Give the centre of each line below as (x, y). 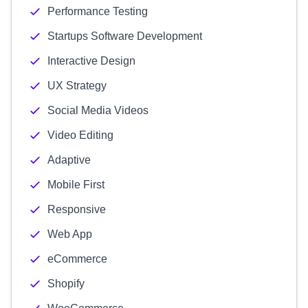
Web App (70, 234)
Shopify (66, 284)
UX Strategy (77, 86)
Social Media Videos (98, 110)
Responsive (77, 209)
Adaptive (69, 160)
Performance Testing (98, 11)
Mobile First (76, 185)
